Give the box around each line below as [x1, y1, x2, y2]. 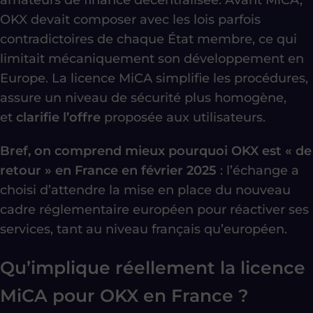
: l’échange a [217, 162, 299, 178]
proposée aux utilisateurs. [101, 109, 265, 125]
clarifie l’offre [16, 109, 101, 125]
